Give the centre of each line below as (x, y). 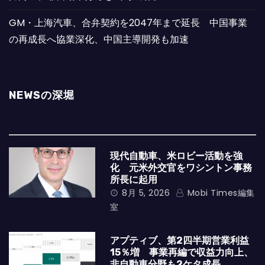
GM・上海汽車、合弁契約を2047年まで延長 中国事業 (128, 23)
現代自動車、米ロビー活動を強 (177, 156)
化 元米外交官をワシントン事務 (181, 168)
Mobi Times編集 (220, 193)
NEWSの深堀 (42, 95)
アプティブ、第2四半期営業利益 (180, 240)
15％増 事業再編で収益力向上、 (182, 252)
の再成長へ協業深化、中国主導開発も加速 (99, 39)
